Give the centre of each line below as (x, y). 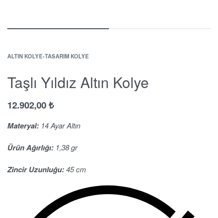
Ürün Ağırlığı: (30, 148)
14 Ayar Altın (60, 126)
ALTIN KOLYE (25, 56)
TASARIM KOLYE (67, 56)
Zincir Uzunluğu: (36, 169)
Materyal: (23, 126)
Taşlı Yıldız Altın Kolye (78, 82)
